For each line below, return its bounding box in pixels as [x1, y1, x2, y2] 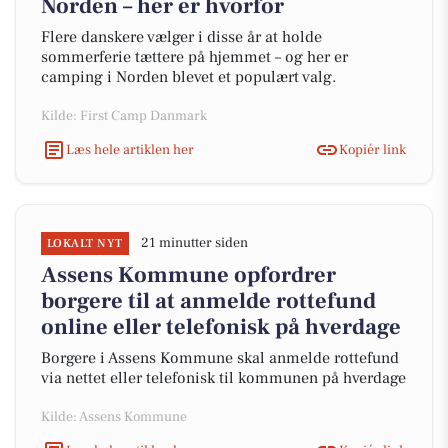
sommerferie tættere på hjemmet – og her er [41, 47, 348, 67]
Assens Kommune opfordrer [41, 261, 336, 289]
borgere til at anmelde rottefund [41, 287, 376, 315]
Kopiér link [339, 140, 406, 159]
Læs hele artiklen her [66, 140, 194, 159]
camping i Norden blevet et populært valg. [41, 67, 336, 87]
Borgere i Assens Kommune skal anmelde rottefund [41, 348, 399, 368]
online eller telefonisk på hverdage [41, 313, 401, 341]
